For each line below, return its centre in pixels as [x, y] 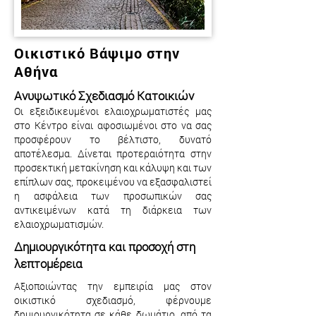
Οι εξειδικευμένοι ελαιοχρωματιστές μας [113, 111]
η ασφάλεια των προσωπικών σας [113, 196]
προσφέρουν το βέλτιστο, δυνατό [113, 139]
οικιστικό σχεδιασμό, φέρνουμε [113, 300]
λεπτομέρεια [48, 263]
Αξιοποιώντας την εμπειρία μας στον [113, 286]
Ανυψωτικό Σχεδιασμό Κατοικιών [104, 96]
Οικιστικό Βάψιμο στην [97, 53]
